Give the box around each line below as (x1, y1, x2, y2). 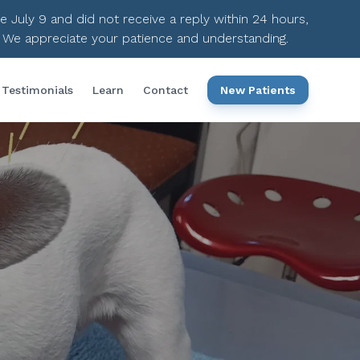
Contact (143, 84, 188, 96)
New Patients (220, 84, 296, 96)
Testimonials (2, 84, 73, 96)
